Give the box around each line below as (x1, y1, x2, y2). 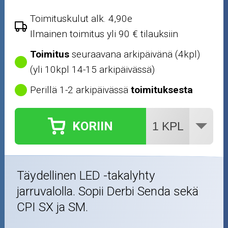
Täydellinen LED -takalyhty (17, 168, 156, 183)
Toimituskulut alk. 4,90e (30, 12, 133, 24)
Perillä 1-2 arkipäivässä (30, 83, 131, 96)
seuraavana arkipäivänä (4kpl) (69, 48, 201, 60)
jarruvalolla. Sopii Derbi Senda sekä (17, 184, 199, 198)
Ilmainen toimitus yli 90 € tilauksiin (30, 27, 179, 40)
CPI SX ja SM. (17, 199, 89, 214)
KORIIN (72, 119, 113, 134)
